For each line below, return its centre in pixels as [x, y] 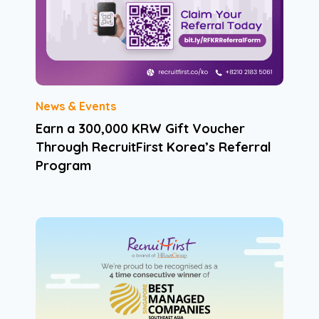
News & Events [75, 106]
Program [63, 166]
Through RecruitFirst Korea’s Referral [153, 147]
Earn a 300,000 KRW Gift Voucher [140, 129]
